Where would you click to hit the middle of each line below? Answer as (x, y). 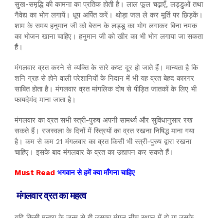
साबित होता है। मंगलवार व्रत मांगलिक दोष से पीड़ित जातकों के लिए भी (106, 89)
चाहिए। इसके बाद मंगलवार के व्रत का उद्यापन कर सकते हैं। (94, 152)
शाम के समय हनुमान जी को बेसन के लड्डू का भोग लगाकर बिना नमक (106, 26)
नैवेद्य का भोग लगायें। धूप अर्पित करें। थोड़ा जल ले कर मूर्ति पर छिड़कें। (109, 15)
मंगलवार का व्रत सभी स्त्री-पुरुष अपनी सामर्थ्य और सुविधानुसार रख (104, 120)
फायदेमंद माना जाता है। (45, 100)
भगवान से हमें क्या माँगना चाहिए (96, 173)
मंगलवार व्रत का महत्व (51, 195)
